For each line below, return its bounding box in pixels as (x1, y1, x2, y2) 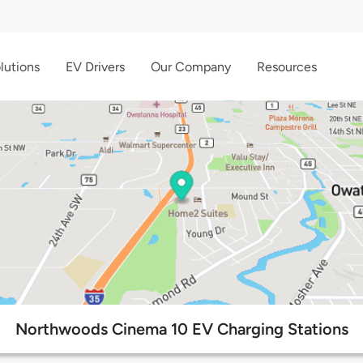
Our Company (151, 58, 231, 75)
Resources (257, 58, 317, 75)
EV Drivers (66, 58, 125, 75)
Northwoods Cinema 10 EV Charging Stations (15, 319, 348, 340)
